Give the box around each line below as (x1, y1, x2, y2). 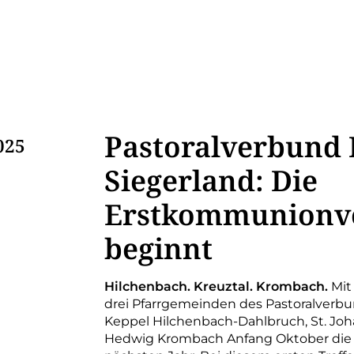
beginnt (104, 229, 213, 268)
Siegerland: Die (104, 161, 318, 200)
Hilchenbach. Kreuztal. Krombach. (104, 279, 328, 294)
